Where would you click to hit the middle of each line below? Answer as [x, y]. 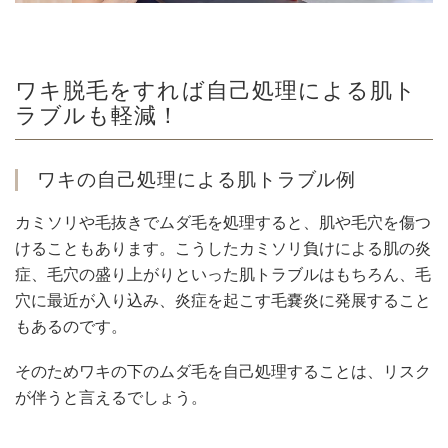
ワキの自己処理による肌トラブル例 [197, 179]
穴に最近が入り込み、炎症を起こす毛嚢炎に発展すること [223, 300]
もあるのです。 [71, 326]
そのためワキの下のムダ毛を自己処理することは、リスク [223, 371]
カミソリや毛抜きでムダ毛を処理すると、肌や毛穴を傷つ [223, 222]
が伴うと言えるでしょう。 [111, 397]
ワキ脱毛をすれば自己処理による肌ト [216, 91]
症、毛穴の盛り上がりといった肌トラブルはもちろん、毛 [223, 274]
